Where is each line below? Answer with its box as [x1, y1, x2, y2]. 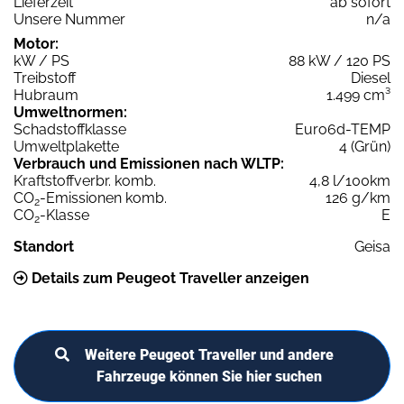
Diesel [351, 69, 390, 87]
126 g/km [326, 188, 390, 207]
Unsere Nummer [14, 10, 125, 28]
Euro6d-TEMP [295, 120, 390, 138]
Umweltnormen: [14, 103, 127, 121]
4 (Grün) [339, 137, 390, 155]
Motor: [14, 34, 59, 52]
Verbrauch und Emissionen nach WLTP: [14, 154, 284, 172]
